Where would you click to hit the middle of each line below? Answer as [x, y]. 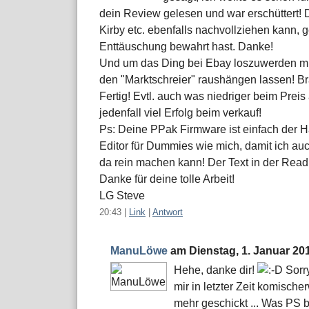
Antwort [168, 212]
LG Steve [122, 196]
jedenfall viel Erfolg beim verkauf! [180, 113]
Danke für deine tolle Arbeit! [167, 179]
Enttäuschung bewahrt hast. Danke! [186, 47]
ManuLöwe [139, 251]
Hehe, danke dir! [216, 270]
